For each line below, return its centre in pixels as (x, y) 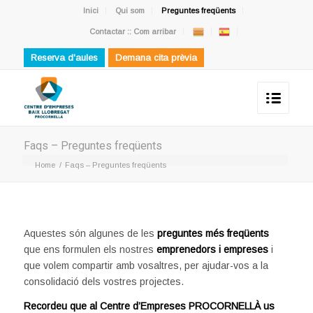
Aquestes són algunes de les (90, 233)
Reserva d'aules (64, 58)
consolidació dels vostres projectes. (103, 281)
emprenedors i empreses (212, 249)
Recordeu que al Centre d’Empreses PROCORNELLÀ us (149, 306)
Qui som (130, 10)
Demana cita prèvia (156, 58)
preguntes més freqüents (213, 233)
